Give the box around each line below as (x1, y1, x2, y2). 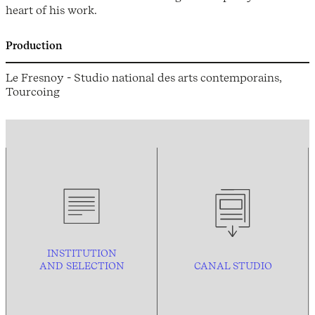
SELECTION (65, 259, 124, 273)
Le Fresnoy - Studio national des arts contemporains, (6, 70, 281, 85)
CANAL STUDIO (193, 259, 272, 273)
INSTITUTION (46, 247, 117, 260)
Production (6, 39, 62, 52)
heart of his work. (6, 3, 97, 18)
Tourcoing (6, 84, 60, 99)
